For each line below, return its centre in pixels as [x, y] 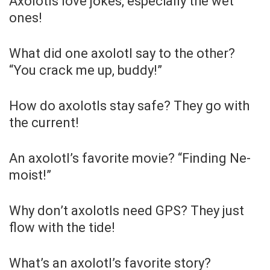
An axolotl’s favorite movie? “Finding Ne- [130, 158]
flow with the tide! [62, 227]
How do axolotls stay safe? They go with [129, 105]
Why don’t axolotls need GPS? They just [127, 210]
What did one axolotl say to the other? [122, 53]
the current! [44, 122]
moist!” [30, 175]
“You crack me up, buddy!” [86, 70]
